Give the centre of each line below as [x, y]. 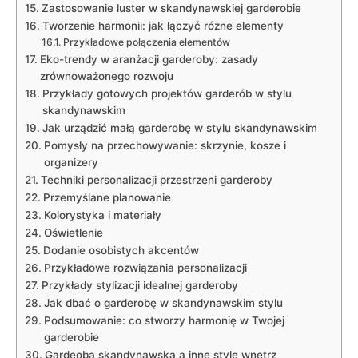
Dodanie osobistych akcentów [121, 250]
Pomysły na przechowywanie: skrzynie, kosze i [165, 145]
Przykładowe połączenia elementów [146, 42]
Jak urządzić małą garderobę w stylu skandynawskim [179, 127]
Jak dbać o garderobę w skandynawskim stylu [163, 302]
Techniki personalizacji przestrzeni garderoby [156, 179]
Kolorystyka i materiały [102, 215]
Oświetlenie [73, 232]
